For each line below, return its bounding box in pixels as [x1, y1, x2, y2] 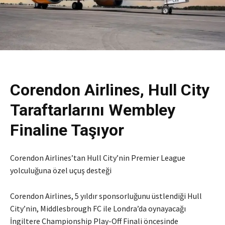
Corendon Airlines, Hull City [10, 80, 209, 100]
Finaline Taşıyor [10, 121, 124, 140]
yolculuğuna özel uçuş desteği [10, 165, 111, 176]
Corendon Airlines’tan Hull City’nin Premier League [10, 153, 185, 163]
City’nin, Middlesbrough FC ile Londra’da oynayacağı [10, 203, 186, 214]
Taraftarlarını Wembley [10, 100, 175, 120]
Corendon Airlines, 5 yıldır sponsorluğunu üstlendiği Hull [10, 191, 202, 201]
